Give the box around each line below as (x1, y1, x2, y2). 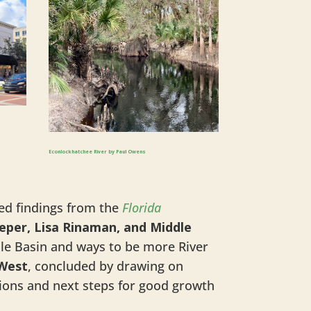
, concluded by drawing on (28, 258, 183, 275)
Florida (122, 199, 161, 217)
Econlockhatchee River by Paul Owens (49, 149, 146, 155)
